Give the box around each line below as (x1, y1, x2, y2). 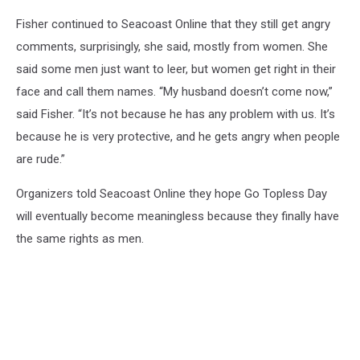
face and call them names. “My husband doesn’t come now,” (16, 84, 333, 99)
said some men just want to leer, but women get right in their (16, 61, 336, 76)
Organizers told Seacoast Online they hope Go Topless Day (16, 186, 327, 201)
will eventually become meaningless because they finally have (16, 208, 339, 223)
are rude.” (16, 151, 65, 166)
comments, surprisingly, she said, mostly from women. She (16, 39, 328, 54)
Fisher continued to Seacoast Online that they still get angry (16, 16, 330, 31)
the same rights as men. (16, 231, 144, 246)
